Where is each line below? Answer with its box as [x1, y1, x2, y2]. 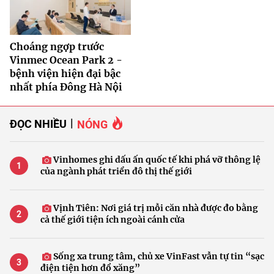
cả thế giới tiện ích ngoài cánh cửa [40, 214, 185, 226]
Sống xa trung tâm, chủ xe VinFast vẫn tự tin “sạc [51, 251, 264, 262]
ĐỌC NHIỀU [10, 117, 67, 131]
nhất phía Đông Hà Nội [10, 81, 122, 94]
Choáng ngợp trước [10, 40, 104, 53]
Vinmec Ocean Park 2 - [10, 54, 122, 67]
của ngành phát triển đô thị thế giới [40, 166, 192, 177]
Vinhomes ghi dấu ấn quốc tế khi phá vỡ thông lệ [51, 154, 261, 166]
